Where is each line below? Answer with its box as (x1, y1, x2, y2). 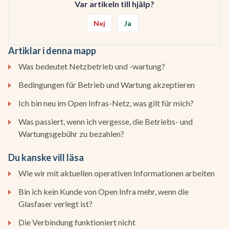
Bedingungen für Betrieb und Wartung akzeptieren (18, 79, 195, 89)
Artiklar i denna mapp (8, 44, 96, 56)
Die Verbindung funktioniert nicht (18, 217, 135, 227)
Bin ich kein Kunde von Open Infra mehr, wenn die (18, 186, 189, 196)
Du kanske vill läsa (8, 151, 84, 163)
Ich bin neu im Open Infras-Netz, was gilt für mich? (18, 98, 194, 108)
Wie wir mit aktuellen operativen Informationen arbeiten (18, 168, 215, 178)
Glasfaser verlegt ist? (18, 198, 93, 209)
